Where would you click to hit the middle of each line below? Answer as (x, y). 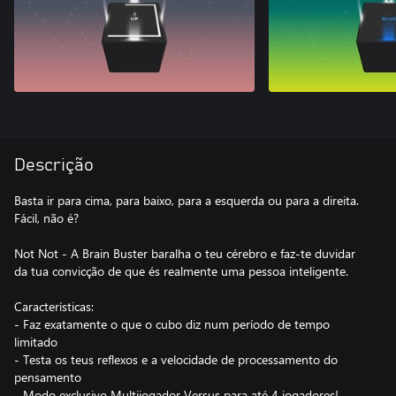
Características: (54, 306)
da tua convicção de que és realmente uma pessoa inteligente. (181, 271)
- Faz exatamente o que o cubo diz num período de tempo (172, 324)
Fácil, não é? (46, 218)
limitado (36, 342)
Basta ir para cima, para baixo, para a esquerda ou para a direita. (187, 200)
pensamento (48, 377)
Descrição (54, 165)
